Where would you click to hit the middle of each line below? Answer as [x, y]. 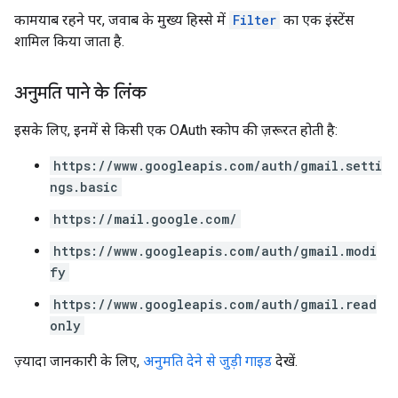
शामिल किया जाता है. [69, 41]
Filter [255, 20]
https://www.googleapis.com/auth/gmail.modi [215, 251]
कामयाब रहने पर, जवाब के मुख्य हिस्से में [122, 20]
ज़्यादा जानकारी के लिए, [79, 361]
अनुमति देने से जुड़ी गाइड [207, 361]
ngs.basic [84, 187]
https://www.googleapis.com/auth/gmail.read [215, 304]
